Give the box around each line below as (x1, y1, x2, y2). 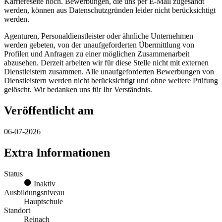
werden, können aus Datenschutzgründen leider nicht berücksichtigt (4, 6, 216, 15)
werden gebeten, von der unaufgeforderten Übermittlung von (4, 41, 194, 50)
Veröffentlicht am (4, 104, 94, 117)
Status (4, 169, 23, 178)
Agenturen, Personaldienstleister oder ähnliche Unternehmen (4, 32, 193, 41)
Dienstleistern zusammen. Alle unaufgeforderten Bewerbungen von (4, 67, 214, 76)
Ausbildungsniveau (4, 188, 64, 197)
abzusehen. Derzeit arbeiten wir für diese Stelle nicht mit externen (4, 58, 209, 67)
